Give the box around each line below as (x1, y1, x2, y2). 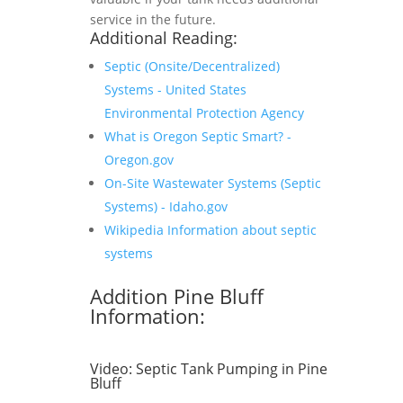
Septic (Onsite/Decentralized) (104, 58, 280, 75)
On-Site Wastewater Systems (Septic (104, 175, 321, 192)
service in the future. (90, 11, 216, 28)
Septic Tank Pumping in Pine (136, 359, 327, 379)
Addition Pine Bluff (90, 282, 264, 309)
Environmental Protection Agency (104, 104, 304, 121)
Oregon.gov (104, 151, 174, 168)
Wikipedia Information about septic (104, 221, 317, 238)
